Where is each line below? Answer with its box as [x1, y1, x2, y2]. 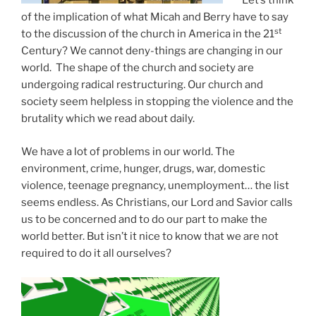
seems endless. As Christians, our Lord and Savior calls [21, 195, 293, 209]
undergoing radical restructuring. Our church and [21, 78, 263, 92]
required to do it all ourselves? [21, 246, 171, 260]
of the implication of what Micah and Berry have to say [21, 11, 288, 24]
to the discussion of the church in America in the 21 [21, 28, 274, 41]
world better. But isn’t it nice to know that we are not [21, 229, 279, 243]
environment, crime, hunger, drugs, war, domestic [21, 162, 265, 175]
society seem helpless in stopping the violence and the [21, 95, 293, 109]
